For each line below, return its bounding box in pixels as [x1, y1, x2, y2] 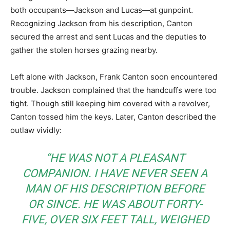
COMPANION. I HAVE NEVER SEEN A [23, 167, 207, 180]
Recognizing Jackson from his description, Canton [10, 18, 193, 28]
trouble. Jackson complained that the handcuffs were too [10, 85, 217, 95]
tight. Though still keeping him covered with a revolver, [10, 99, 210, 108]
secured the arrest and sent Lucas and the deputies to [10, 32, 206, 42]
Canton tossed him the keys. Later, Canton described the [10, 112, 216, 122]
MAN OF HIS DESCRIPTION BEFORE [25, 182, 205, 195]
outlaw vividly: [10, 125, 62, 135]
